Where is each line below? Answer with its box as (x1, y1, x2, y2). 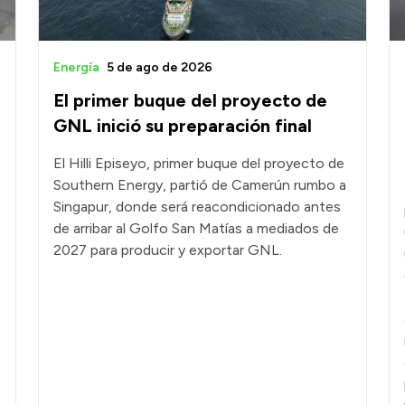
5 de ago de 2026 (107, 59, 212, 75)
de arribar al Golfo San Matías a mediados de (53, 219, 339, 237)
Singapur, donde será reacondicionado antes (53, 197, 341, 215)
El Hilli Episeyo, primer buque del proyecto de (53, 154, 344, 172)
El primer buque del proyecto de (53, 89, 327, 111)
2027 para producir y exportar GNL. (53, 240, 282, 259)
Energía (53, 59, 99, 75)
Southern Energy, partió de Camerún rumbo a (53, 175, 346, 193)
